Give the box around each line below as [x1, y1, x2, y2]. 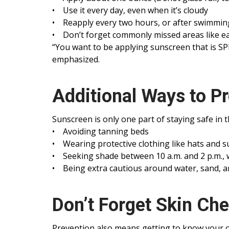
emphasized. [52, 54, 100, 65]
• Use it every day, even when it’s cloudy [52, 5, 208, 16]
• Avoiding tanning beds [52, 126, 149, 138]
